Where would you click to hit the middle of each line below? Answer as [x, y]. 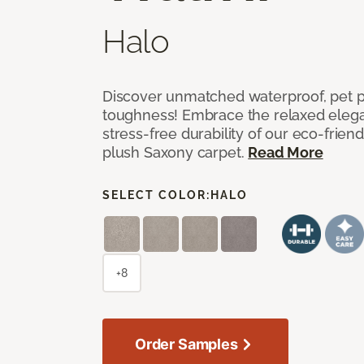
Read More [286, 152]
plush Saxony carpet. [175, 152]
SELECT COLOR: [156, 195]
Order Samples [186, 344]
